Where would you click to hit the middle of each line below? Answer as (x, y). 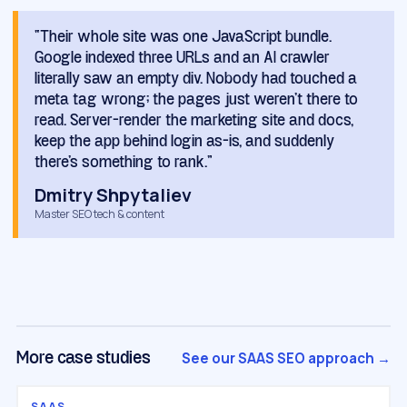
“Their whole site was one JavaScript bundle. (183, 38)
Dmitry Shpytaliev (113, 195)
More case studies (84, 359)
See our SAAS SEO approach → (286, 359)
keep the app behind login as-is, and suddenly (184, 143)
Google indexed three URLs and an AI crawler (182, 59)
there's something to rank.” (124, 164)
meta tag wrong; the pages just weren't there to (196, 101)
